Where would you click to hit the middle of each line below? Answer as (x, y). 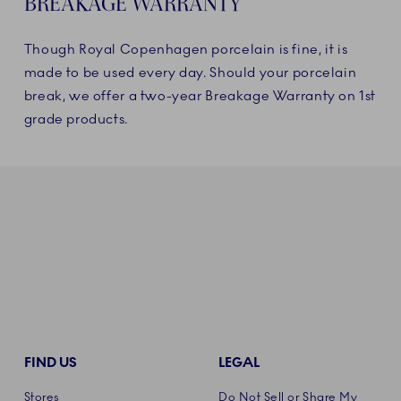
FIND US (50, 363)
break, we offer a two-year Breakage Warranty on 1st (200, 96)
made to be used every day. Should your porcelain (190, 73)
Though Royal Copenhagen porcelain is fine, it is (186, 50)
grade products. (76, 119)
